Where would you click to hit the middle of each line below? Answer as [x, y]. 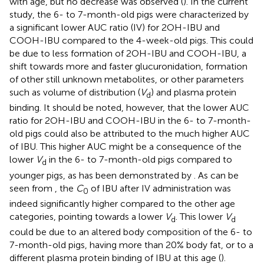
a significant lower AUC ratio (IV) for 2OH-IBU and [115, 28]
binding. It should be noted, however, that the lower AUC [129, 108]
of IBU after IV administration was [160, 188]
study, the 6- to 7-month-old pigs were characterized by [129, 15]
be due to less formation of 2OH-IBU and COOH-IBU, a [128, 54]
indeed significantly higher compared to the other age [122, 203]
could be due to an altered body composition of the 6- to [131, 232]
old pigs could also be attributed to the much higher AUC [130, 134]
